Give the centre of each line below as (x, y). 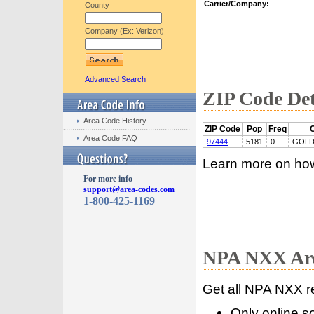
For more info (108, 179)
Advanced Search (115, 79)
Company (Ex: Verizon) (124, 31)
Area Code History (115, 121)
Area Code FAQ (110, 138)
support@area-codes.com (129, 189)
